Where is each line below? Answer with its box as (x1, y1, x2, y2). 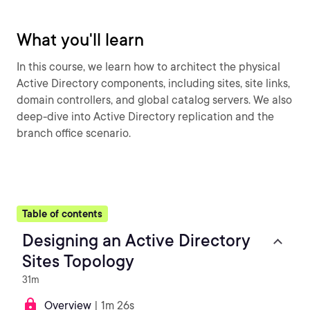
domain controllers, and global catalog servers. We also (17, 93, 292, 107)
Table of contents (22, 208, 102, 219)
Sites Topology (22, 251, 134, 271)
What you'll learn (17, 30, 144, 50)
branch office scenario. (17, 127, 131, 140)
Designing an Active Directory (22, 230, 250, 250)
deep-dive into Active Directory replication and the (17, 110, 274, 123)
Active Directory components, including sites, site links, (17, 77, 290, 90)
